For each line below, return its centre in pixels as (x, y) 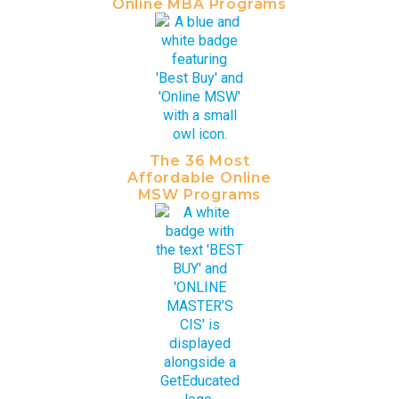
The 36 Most (199, 161)
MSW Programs (199, 195)
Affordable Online (199, 178)
